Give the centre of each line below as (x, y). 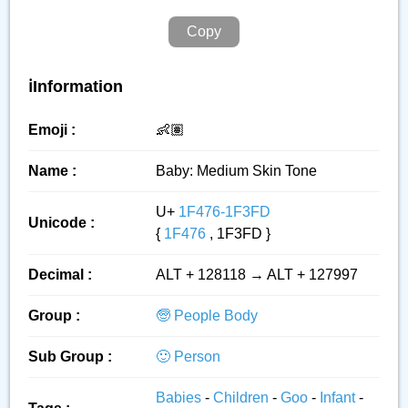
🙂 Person (188, 357)
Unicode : (61, 223)
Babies (180, 398)
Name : (52, 171)
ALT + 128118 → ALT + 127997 (257, 275)
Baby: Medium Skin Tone (236, 171)
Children (243, 398)
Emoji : (52, 130)
